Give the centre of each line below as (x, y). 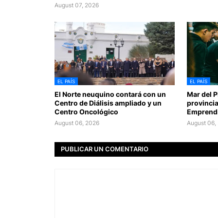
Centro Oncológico (86, 111)
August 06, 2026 (77, 123)
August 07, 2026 (77, 5)
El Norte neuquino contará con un (110, 94)
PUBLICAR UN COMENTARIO (105, 149)
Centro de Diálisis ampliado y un (108, 103)
